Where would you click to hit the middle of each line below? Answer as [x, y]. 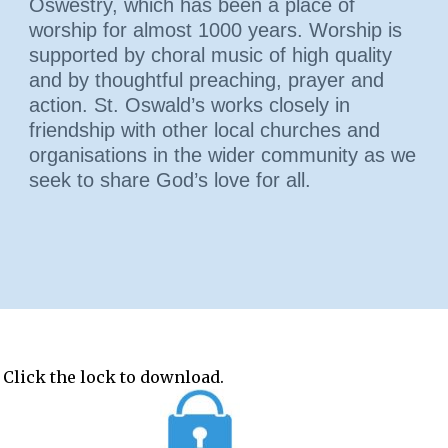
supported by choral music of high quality [210, 55]
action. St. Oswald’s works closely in [189, 105]
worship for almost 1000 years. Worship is [215, 30]
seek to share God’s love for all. [170, 180]
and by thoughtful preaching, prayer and [206, 80]
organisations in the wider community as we [222, 155]
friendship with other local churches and [204, 130]
